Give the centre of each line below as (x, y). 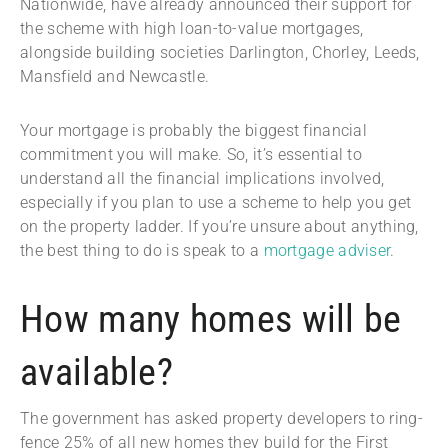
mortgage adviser (327, 251)
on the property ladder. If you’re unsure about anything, (219, 227)
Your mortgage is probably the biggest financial (194, 131)
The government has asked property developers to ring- (221, 419)
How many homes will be (211, 319)
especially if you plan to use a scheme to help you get (216, 203)
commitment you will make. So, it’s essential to (191, 155)
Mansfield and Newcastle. (117, 77)
